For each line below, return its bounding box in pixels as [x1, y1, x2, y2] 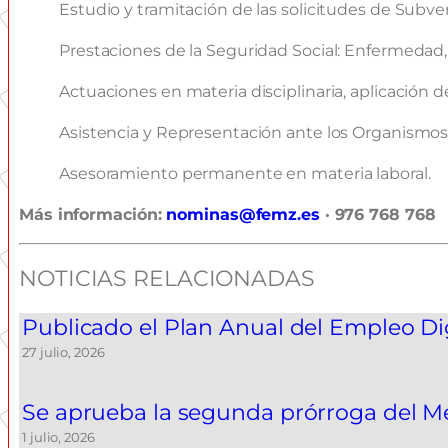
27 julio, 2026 [22, 345, 105, 360]
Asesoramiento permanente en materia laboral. [59, 164, 431, 183]
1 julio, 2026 [22, 430, 95, 445]
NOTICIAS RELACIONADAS [19, 265, 315, 292]
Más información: [19, 205, 167, 224]
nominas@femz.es [166, 205, 320, 224]
